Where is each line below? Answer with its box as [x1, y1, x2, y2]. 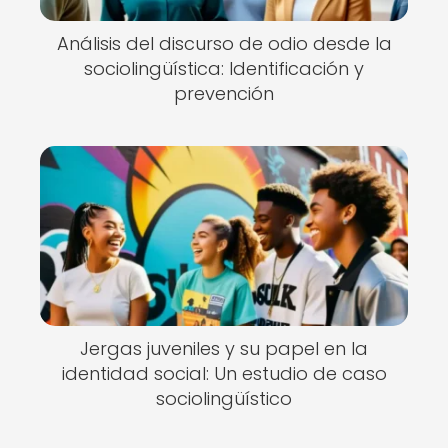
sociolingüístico [156, 386, 292, 411]
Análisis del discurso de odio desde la [56, 31, 392, 56]
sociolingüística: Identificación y [84, 56, 364, 81]
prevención [174, 81, 274, 106]
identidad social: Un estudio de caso [61, 361, 387, 386]
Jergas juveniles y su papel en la [80, 336, 368, 361]
